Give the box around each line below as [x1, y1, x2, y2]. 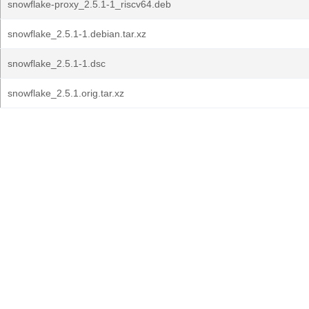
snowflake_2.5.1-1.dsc [8, 58, 106, 69]
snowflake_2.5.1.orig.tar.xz [8, 88, 124, 99]
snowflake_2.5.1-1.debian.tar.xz [8, 28, 146, 39]
